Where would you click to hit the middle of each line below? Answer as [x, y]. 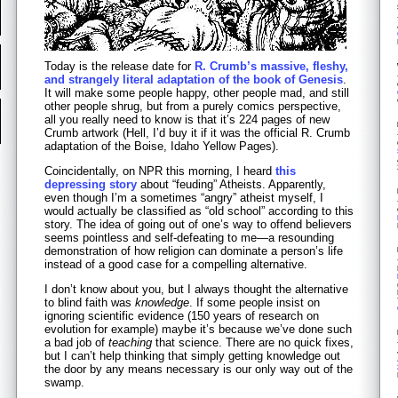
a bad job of [76, 342]
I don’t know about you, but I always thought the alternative [196, 289]
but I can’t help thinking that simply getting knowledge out [192, 355]
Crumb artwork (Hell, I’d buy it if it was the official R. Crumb [197, 133]
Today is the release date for [119, 66]
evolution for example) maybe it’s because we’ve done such [198, 329]
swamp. [64, 382]
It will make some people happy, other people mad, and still [197, 93]
